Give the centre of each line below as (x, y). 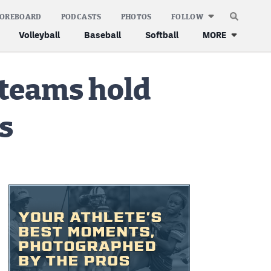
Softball (162, 35)
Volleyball (39, 35)
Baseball (103, 35)
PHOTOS (136, 17)
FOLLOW (187, 17)
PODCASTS (81, 17)
